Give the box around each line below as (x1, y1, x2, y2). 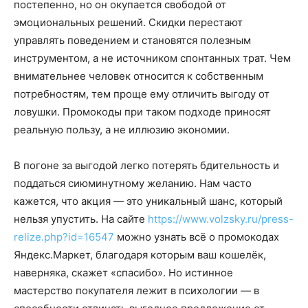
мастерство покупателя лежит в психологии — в (14, 283, 259, 297)
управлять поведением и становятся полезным (14, 33, 251, 47)
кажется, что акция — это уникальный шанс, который (14, 194, 283, 208)
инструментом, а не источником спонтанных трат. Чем (14, 51, 291, 65)
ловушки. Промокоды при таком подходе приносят (14, 104, 271, 118)
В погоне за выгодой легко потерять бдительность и (14, 158, 279, 172)
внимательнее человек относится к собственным (14, 69, 263, 82)
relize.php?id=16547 (14, 230, 114, 243)
